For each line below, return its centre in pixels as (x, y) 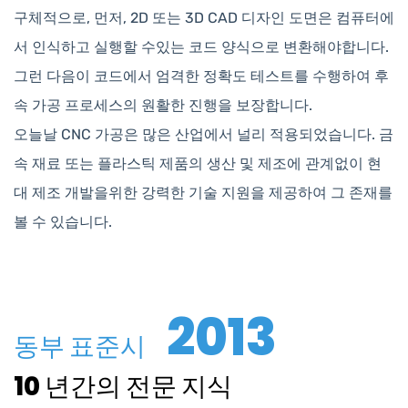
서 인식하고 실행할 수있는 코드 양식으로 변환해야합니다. (201, 47)
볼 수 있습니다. (63, 222)
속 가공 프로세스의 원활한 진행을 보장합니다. (163, 106)
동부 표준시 (82, 347)
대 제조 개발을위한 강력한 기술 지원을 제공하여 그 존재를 (203, 193)
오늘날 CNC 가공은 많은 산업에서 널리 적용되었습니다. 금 (204, 135)
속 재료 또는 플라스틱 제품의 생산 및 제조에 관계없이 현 (198, 164)
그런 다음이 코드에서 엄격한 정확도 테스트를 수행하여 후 (201, 76)
